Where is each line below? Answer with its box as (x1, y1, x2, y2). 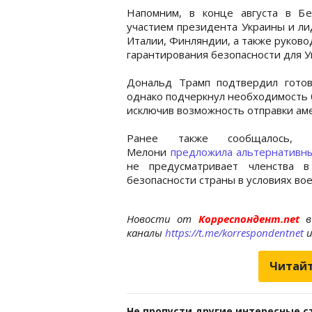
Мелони (127, 144, 171, 159)
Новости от (127, 211, 192, 226)
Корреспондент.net (192, 211, 306, 226)
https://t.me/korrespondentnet (165, 225, 304, 240)
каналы (127, 225, 165, 240)
